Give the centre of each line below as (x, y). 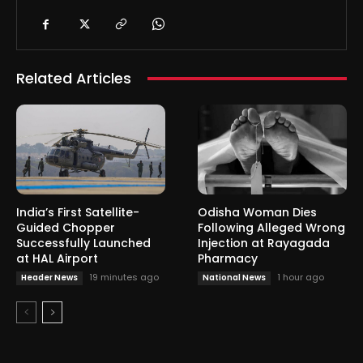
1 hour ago (301, 277)
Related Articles (74, 79)
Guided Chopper (66, 227)
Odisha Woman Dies (257, 212)
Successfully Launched (83, 243)
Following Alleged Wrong (271, 227)
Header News (49, 277)
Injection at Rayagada (264, 243)
